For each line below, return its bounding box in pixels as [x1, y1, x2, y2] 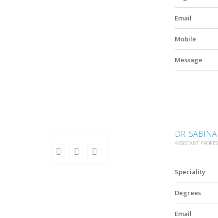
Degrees [175, 188, 201, 197]
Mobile [175, 35, 196, 44]
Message [175, 55, 202, 65]
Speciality [175, 167, 205, 176]
